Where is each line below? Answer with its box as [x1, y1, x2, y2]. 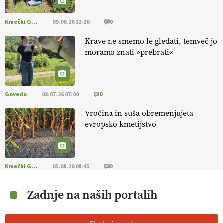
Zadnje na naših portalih [27, 187, 158, 203]
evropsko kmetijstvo [85, 119, 156, 129]
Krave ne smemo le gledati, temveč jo [85, 36, 217, 46]
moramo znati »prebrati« [85, 47, 173, 57]
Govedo [5, 90, 27, 99]
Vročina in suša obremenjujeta [85, 108, 193, 118]
